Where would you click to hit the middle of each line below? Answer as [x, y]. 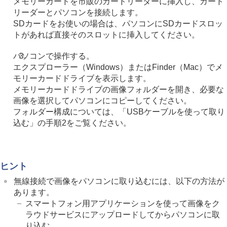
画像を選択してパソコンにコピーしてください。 [102, 100]
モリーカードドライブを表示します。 [82, 78]
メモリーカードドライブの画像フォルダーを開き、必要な [119, 89]
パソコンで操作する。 [54, 56]
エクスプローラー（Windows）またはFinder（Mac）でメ [118, 67]
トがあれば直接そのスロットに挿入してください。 [106, 34]
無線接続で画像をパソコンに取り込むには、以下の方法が [119, 181]
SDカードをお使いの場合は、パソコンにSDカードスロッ [118, 23]
